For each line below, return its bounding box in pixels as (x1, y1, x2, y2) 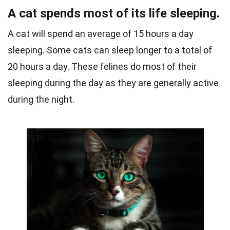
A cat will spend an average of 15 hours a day (8, 28, 194, 40)
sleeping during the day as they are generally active (8, 78, 219, 89)
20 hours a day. (8, 61, 71, 72)
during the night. (8, 94, 74, 105)
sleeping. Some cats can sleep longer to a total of (8, 45, 212, 56)
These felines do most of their (71, 61, 197, 72)
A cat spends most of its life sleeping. (8, 6, 220, 21)
